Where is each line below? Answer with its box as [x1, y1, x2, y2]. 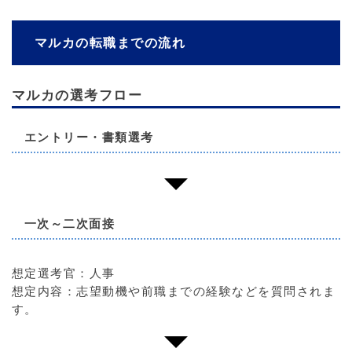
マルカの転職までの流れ [34, 34, 186, 50]
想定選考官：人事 [11, 266, 115, 281]
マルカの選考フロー [11, 87, 143, 104]
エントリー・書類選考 [24, 130, 154, 145]
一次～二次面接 [24, 217, 115, 232]
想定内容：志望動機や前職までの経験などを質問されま [11, 284, 336, 299]
